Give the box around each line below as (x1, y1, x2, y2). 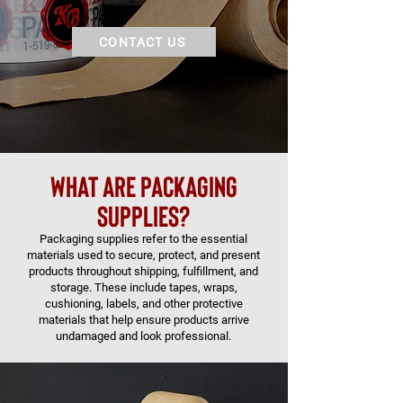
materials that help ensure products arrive (38, 313, 249, 327)
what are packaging (50, 168, 237, 202)
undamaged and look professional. (56, 329, 231, 343)
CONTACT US (99, 34, 185, 49)
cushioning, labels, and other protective (44, 297, 243, 310)
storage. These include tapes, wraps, (49, 281, 237, 294)
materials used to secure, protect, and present (27, 248, 260, 262)
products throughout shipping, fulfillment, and (29, 264, 258, 278)
